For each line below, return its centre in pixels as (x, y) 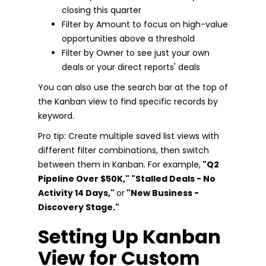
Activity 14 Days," (77, 193)
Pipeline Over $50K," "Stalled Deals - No (127, 178)
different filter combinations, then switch (123, 150)
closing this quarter (102, 10)
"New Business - (162, 193)
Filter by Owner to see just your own (136, 53)
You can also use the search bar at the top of (133, 87)
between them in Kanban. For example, (119, 164)
